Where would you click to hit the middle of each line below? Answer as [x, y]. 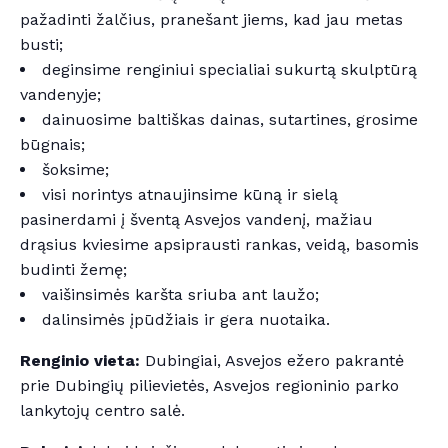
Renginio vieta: [80, 361]
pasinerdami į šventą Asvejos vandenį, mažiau [196, 220]
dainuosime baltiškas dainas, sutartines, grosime [230, 120]
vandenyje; [60, 95]
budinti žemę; [73, 270]
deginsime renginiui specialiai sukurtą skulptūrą [229, 70]
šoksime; [75, 170]
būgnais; [52, 145]
